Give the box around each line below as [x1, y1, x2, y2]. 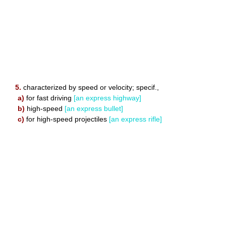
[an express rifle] [109, 115, 162, 123]
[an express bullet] [65, 104, 123, 112]
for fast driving [24, 93, 74, 102]
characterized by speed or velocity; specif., [21, 83, 159, 91]
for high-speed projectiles [24, 115, 109, 123]
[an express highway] [74, 93, 141, 102]
